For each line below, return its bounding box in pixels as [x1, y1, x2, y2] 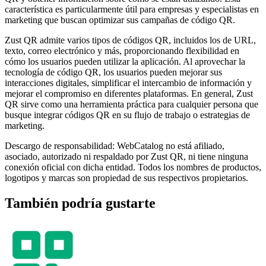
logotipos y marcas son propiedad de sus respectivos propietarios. [5, 172, 248, 183]
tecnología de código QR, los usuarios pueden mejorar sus [5, 66, 222, 77]
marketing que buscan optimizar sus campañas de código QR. [5, 14, 235, 25]
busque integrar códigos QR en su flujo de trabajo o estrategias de [5, 109, 250, 120]
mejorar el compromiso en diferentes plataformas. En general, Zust [5, 88, 253, 99]
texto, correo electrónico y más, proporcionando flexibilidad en [5, 45, 239, 56]
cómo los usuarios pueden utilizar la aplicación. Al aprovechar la [5, 56, 245, 66]
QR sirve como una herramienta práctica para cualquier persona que [5, 99, 258, 109]
